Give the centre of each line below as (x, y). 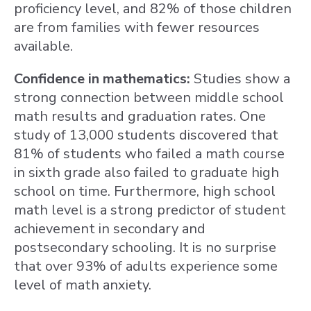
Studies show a (240, 79)
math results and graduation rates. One (140, 116)
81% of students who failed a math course (149, 154)
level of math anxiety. (83, 285)
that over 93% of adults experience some (146, 266)
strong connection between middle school (149, 98)
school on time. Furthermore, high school (145, 191)
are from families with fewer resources (137, 27)
